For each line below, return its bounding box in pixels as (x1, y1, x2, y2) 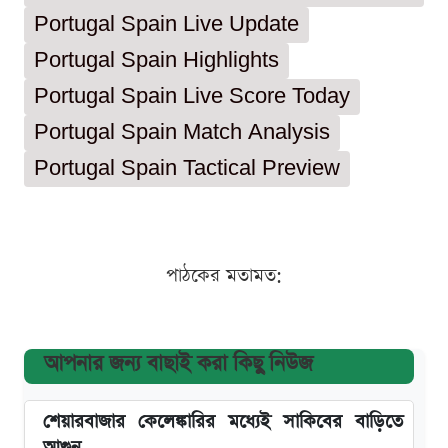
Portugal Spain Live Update (34, 11, 299, 37)
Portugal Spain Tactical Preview (34, 155, 340, 181)
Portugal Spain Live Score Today (34, 83, 350, 109)
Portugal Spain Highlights (34, 47, 279, 73)
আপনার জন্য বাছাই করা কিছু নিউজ (44, 348, 313, 378)
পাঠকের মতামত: (166, 262, 282, 288)
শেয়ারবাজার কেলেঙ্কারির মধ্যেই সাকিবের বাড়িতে (43, 408, 403, 434)
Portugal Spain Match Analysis (34, 119, 330, 145)
